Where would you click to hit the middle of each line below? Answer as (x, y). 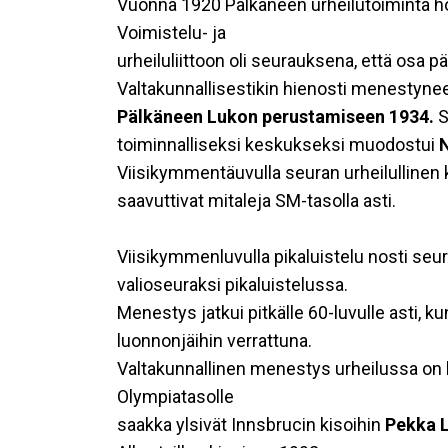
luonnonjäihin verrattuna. (214, 340)
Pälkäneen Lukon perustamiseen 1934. (277, 116)
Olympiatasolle (175, 396)
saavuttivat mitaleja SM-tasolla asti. (256, 200)
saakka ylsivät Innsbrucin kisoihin (251, 424)
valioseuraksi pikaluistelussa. (232, 284)
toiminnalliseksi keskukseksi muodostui (278, 144)
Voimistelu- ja (171, 32)
